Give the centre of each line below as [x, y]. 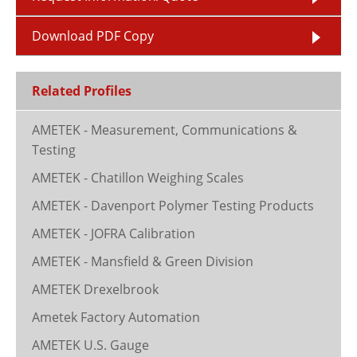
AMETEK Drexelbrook [95, 289]
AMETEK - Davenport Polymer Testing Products [173, 206]
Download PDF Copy [93, 36]
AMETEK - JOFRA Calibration [114, 233]
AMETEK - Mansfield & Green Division [143, 261]
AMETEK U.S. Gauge [90, 345]
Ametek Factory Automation [116, 317]
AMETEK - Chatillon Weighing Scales [138, 178]
